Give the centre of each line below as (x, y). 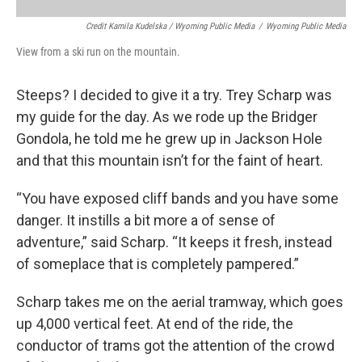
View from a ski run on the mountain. (98, 51)
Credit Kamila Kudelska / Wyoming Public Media (170, 26)
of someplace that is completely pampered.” (158, 263)
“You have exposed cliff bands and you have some (177, 198)
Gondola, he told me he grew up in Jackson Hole (169, 138)
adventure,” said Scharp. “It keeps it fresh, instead (174, 242)
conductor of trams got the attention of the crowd (175, 345)
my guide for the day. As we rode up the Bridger (167, 116)
